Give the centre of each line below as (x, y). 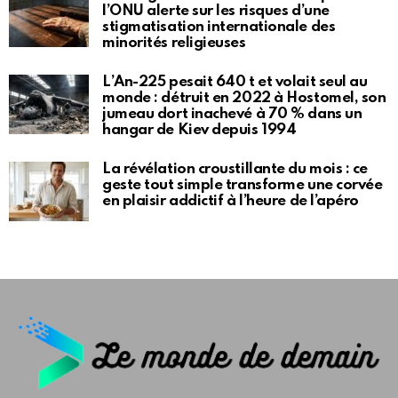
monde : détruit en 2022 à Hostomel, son (244, 99)
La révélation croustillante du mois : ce (235, 170)
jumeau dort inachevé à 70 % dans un (232, 115)
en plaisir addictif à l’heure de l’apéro (231, 202)
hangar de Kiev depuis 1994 (199, 131)
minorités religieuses (174, 44)
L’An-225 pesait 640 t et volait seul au (235, 83)
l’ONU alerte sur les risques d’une (216, 12)
